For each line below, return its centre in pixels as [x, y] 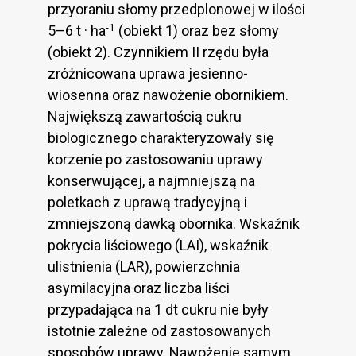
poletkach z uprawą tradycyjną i [147, 203]
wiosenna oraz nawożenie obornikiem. [168, 95]
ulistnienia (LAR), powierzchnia [144, 267]
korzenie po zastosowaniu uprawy [155, 160]
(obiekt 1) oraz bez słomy [197, 31]
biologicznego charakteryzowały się [161, 138]
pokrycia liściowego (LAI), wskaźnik [158, 246]
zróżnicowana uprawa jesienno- [148, 74]
